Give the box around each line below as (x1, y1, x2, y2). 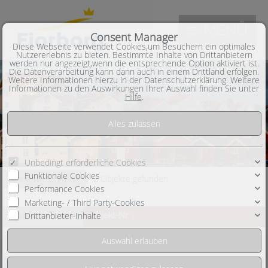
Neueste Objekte (8, 173, 80, 185)
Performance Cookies (24, 183, 105, 195)
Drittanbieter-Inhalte (24, 210, 101, 222)
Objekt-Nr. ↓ (90, 211, 135, 221)
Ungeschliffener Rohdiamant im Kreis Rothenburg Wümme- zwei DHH (240, 240, 250, 251)
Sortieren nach (10, 211, 77, 221)
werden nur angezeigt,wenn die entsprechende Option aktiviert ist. (9, 57, 259, 69)
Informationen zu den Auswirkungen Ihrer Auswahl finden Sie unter (9, 82, 259, 94)
